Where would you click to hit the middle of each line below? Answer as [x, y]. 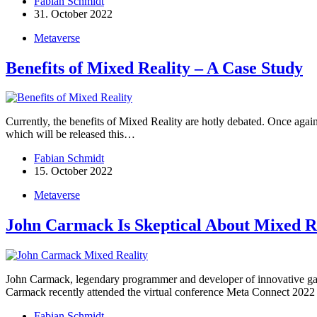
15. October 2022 [73, 171]
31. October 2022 [73, 13]
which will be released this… [70, 134]
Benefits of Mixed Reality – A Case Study [154, 68]
